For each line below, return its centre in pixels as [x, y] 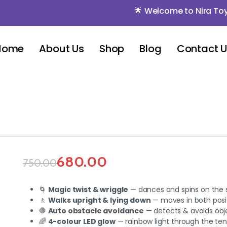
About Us [62, 49]
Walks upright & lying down [99, 200]
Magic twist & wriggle [88, 190]
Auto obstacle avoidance [96, 211]
